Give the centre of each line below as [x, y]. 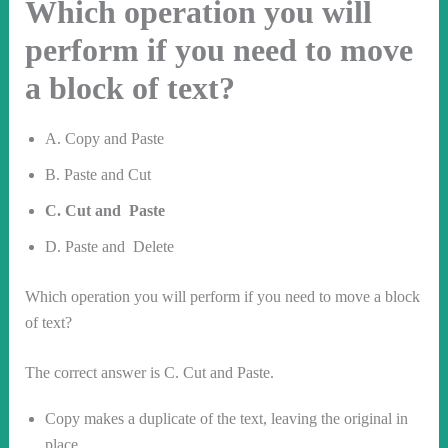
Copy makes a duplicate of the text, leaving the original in [226, 419]
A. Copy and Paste [104, 139]
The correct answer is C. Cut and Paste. [149, 373]
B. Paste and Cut [97, 175]
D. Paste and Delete [109, 247]
